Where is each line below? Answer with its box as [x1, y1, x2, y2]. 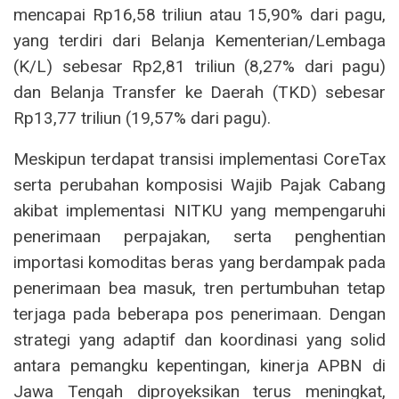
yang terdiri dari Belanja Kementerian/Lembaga [13, 29, 386, 51]
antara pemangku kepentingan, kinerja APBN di [13, 354, 386, 376]
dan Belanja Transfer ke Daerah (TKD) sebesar [13, 81, 386, 102]
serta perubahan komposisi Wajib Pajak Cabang [13, 174, 386, 195]
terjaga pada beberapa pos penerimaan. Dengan [13, 303, 386, 324]
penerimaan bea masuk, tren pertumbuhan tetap [13, 277, 386, 298]
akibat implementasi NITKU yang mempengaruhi [13, 199, 386, 221]
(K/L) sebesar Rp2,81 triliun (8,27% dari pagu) [13, 55, 386, 77]
